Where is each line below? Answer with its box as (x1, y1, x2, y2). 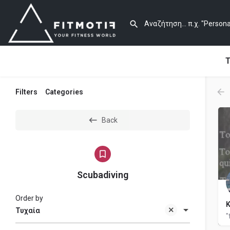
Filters (15, 88, 37, 96)
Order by (15, 194, 43, 202)
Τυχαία (15, 206, 40, 215)
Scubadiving (77, 169, 128, 180)
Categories (45, 88, 83, 96)
